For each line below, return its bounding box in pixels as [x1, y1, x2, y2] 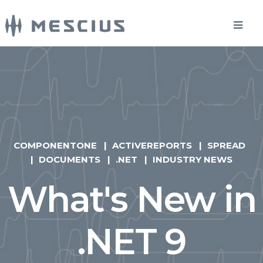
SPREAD [207, 140, 245, 151]
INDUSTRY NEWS [153, 154, 232, 165]
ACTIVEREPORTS [112, 140, 192, 151]
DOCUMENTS [39, 154, 100, 165]
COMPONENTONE [13, 140, 97, 151]
